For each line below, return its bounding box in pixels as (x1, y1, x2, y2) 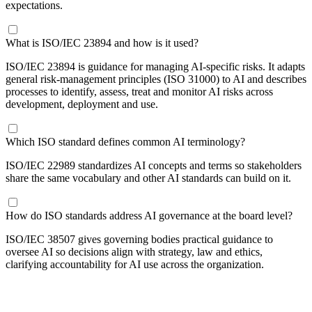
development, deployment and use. (6, 97, 158, 110)
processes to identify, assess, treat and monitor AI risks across (6, 85, 273, 97)
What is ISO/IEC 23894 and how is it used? (6, 36, 198, 49)
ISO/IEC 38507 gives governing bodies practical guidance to (6, 233, 273, 245)
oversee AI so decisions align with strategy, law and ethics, (6, 245, 263, 258)
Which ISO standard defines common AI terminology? (6, 135, 245, 148)
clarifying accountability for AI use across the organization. (6, 258, 264, 270)
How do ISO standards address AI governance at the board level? (6, 209, 292, 221)
